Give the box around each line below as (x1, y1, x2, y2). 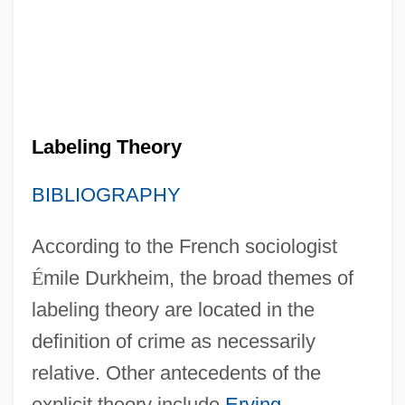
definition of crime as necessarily (31, 329, 316, 353)
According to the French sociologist (31, 234, 337, 258)
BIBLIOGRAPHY (31, 183, 181, 206)
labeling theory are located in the (31, 297, 315, 321)
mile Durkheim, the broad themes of (42, 266, 353, 289)
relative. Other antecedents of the (31, 361, 321, 384)
